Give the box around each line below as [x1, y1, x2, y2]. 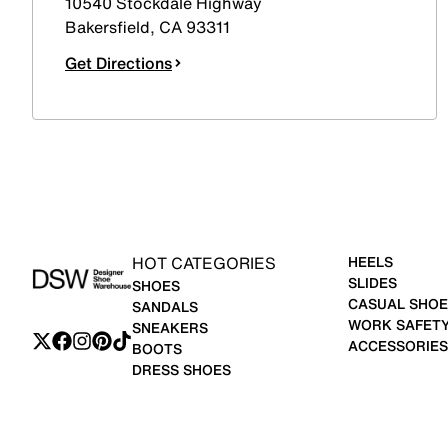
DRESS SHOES [132, 359, 231, 380]
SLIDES [348, 272, 397, 293]
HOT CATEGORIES [132, 251, 276, 275]
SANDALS [132, 296, 198, 317]
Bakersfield [65, 15, 150, 39]
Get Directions [65, 51, 172, 75]
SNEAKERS [132, 317, 208, 338]
